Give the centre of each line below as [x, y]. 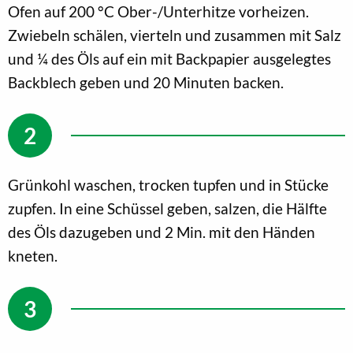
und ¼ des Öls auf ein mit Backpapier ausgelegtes [169, 58]
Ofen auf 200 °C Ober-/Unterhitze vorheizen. [158, 11]
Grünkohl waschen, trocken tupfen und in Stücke [168, 184]
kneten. [33, 255]
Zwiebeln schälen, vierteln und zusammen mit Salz [175, 35]
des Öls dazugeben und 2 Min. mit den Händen [162, 232]
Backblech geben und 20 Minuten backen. [146, 82]
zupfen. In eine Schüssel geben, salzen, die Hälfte [167, 208]
